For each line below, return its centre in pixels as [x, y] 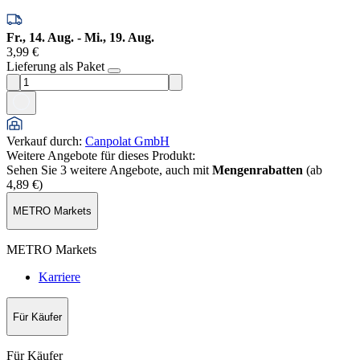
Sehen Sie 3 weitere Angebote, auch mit [109, 170]
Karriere [59, 277]
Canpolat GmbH [127, 141]
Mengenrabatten [258, 170]
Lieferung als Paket [55, 66]
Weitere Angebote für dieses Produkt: [101, 155]
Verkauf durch [43, 141]
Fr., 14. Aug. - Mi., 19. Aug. [80, 37]
